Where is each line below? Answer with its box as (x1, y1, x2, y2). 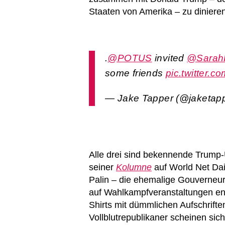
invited (152, 53, 187, 64)
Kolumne (116, 162, 152, 173)
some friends (105, 68, 166, 79)
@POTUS (107, 53, 152, 64)
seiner (89, 162, 116, 173)
